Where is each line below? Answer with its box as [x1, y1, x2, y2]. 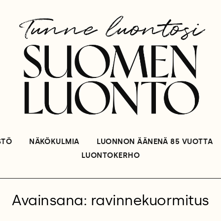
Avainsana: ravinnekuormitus [12, 192, 209, 210]
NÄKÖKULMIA [29, 137, 79, 147]
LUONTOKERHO [81, 151, 140, 160]
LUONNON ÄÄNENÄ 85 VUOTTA [96, 137, 213, 147]
